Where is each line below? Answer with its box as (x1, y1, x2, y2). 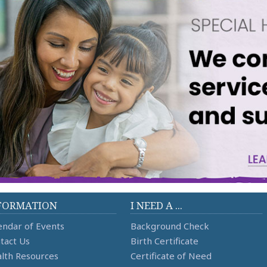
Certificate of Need (131, 250, 212, 262)
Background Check (131, 220, 209, 232)
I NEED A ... (131, 198, 182, 213)
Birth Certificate (131, 235, 198, 247)
